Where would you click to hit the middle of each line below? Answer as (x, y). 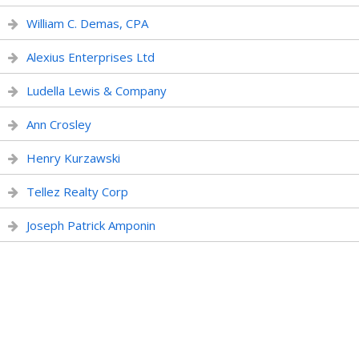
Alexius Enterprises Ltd (91, 57)
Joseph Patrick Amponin (91, 225)
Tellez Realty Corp (77, 192)
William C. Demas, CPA (87, 23)
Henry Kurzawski (73, 158)
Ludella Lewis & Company (97, 91)
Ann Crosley (59, 124)
